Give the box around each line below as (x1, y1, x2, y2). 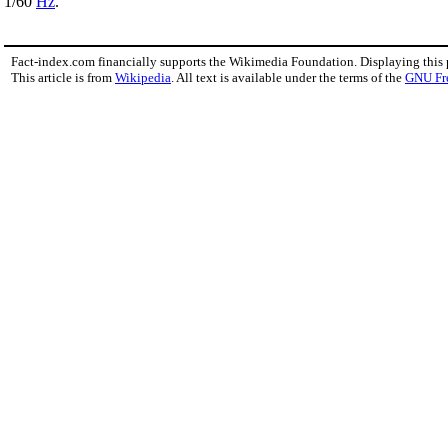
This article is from (11, 70, 115, 86)
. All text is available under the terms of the (171, 70, 405, 86)
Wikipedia (115, 70, 171, 86)
